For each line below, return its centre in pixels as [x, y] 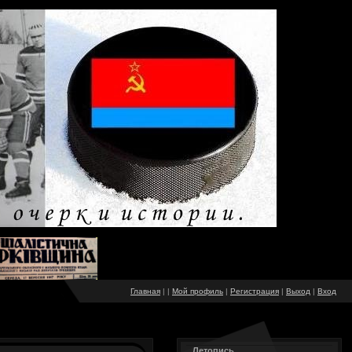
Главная [145, 291]
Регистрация [255, 291]
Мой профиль [198, 291]
